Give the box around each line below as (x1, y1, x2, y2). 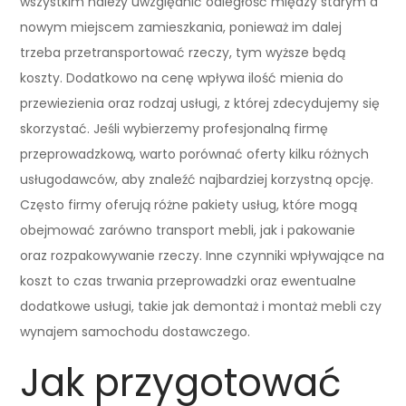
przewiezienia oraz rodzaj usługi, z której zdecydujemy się (20, 93, 381, 112)
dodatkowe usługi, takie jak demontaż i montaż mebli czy (20, 296, 382, 315)
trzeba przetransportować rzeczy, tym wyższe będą (20, 43, 346, 62)
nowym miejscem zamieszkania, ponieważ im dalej (20, 17, 343, 36)
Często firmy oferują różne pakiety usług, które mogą (20, 195, 358, 214)
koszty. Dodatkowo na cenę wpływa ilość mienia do (20, 68, 344, 87)
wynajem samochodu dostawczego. (20, 322, 251, 341)
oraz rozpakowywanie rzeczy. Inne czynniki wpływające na (20, 246, 385, 265)
